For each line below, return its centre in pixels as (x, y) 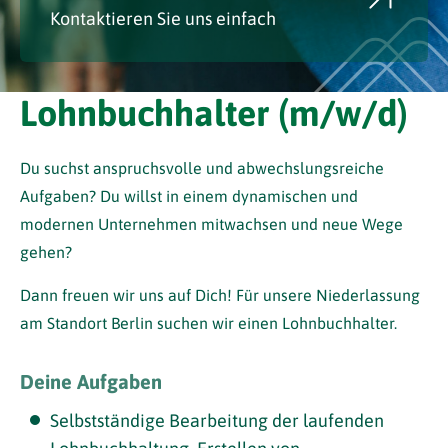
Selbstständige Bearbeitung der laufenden (217, 420)
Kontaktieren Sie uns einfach (163, 18)
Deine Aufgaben (91, 381)
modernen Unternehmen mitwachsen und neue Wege (211, 224)
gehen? (46, 252)
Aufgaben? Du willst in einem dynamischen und (189, 196)
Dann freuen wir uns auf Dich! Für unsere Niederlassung (220, 295)
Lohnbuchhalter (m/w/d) (214, 113)
